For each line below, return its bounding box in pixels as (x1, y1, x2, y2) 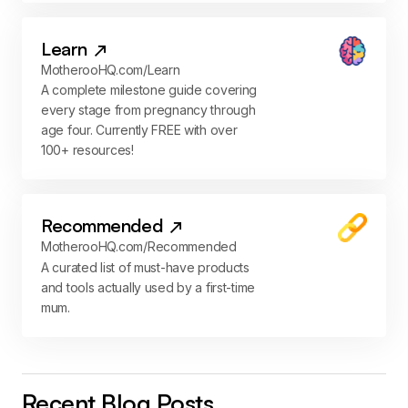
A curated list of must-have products (41, 259, 250, 275)
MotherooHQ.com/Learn (41, 62, 180, 78)
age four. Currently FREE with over (41, 122, 238, 138)
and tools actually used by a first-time (41, 279, 256, 295)
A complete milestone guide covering (41, 82, 258, 98)
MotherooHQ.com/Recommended (41, 239, 237, 255)
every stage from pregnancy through (41, 102, 256, 118)
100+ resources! (41, 142, 134, 158)
